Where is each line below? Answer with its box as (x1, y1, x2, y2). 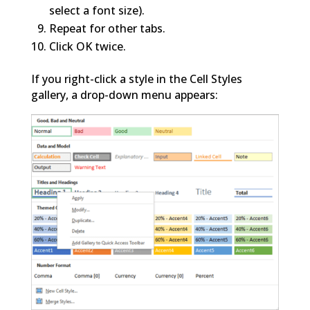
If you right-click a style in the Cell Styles (30, 71, 242, 86)
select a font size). (48, 2, 145, 18)
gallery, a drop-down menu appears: (30, 86, 218, 102)
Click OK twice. (48, 38, 126, 54)
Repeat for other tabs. (48, 20, 165, 36)
